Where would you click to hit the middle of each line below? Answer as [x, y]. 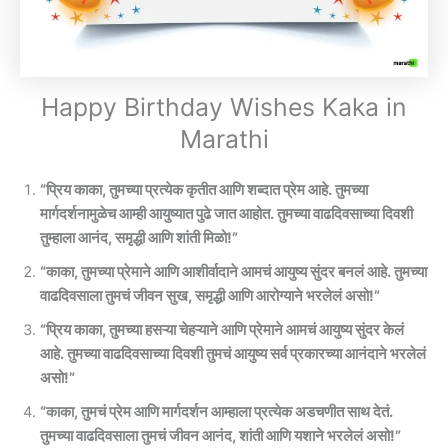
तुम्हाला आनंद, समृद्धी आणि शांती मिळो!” [139, 237]
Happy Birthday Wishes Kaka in [224, 106]
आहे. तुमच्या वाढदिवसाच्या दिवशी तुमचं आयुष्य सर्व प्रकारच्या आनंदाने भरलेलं [233, 353]
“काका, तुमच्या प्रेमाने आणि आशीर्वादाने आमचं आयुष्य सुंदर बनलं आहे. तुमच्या [233, 271]
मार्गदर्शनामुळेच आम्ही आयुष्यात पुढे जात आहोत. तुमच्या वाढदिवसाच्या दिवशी [226, 213]
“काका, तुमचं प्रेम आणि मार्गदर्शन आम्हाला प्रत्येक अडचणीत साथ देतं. [216, 411]
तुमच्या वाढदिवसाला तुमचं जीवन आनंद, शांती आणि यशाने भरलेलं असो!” [220, 435]
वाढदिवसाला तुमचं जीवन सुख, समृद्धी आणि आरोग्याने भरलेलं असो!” [210, 295]
